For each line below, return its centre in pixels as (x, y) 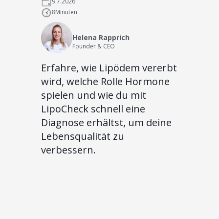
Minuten (66, 12)
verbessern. (68, 150)
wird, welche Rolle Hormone (105, 82)
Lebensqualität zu (83, 136)
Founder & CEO (94, 46)
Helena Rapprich (101, 38)
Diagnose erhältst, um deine (106, 123)
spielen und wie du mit (94, 95)
